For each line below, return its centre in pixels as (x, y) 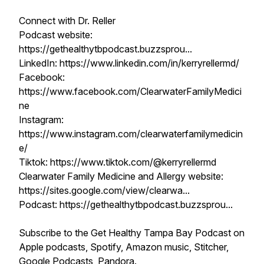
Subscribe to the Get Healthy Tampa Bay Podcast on (132, 233)
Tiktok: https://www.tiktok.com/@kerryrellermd (118, 162)
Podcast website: (56, 35)
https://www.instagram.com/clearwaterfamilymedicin (131, 134)
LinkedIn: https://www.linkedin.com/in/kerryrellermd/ (129, 63)
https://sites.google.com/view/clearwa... (104, 190)
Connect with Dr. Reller (67, 21)
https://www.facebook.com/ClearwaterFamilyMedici (130, 91)
